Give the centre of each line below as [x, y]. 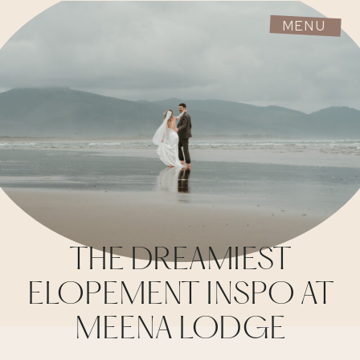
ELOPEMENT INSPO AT [180, 296]
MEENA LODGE [181, 331]
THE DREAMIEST [181, 261]
